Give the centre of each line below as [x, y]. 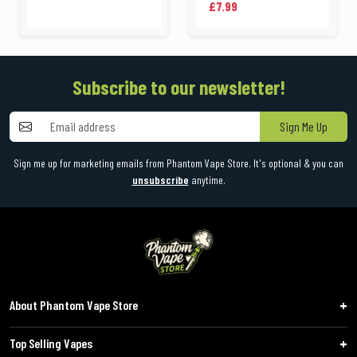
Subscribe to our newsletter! [178, 87]
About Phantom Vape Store [74, 304]
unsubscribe [160, 180]
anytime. [207, 180]
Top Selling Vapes [51, 343]
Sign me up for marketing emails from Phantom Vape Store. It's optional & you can [178, 163]
